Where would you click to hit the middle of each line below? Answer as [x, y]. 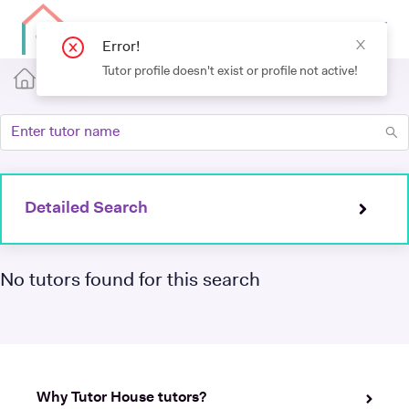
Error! [121, 47]
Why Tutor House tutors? [121, 398]
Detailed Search [86, 209]
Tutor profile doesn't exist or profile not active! [230, 72]
